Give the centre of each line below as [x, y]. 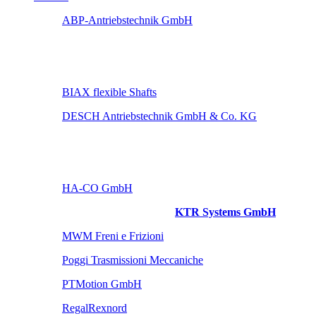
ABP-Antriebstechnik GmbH [127, 20]
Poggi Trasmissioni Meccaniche [133, 260]
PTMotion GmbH [102, 284]
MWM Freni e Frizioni [113, 236]
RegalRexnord [95, 308]
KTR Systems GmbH [225, 212]
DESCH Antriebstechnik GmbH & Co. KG [159, 116]
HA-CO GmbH [97, 188]
